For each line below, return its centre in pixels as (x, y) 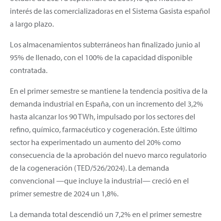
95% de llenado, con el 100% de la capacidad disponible (101, 57)
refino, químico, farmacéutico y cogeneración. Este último (104, 129)
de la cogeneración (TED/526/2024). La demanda (90, 167)
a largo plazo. (32, 23)
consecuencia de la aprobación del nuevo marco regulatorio (108, 155)
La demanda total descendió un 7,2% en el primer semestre (106, 214)
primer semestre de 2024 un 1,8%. (64, 193)
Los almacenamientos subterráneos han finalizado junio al (105, 44)
